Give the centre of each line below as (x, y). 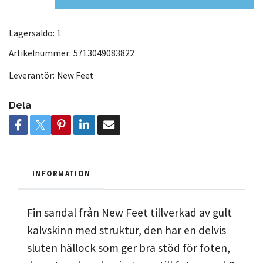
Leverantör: (32, 75)
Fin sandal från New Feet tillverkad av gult (129, 212)
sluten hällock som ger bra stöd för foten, (129, 247)
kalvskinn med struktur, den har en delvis (127, 230)
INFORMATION (62, 173)
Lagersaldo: (32, 33)
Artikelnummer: (40, 53)
